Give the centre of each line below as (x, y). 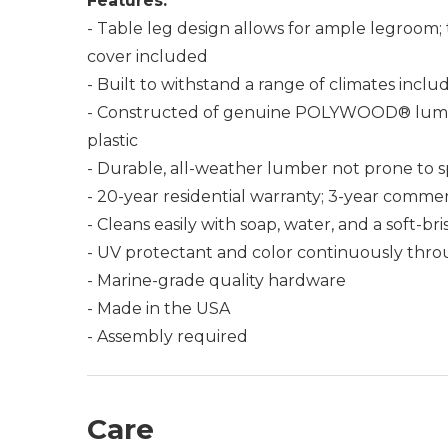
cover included (147, 56)
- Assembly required (167, 336)
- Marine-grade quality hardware (216, 280)
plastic (112, 140)
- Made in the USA (158, 308)
